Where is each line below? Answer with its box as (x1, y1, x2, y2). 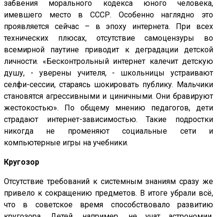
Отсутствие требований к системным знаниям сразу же (4, 177, 213, 186)
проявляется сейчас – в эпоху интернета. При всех (4, 22, 213, 31)
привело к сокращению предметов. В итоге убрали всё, (4, 188, 213, 198)
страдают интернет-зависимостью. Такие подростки (4, 115, 213, 124)
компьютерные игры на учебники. (4, 138, 128, 148)
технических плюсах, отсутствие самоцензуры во (4, 33, 213, 43)
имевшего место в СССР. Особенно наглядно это (4, 10, 213, 20)
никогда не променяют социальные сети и (4, 126, 213, 136)
